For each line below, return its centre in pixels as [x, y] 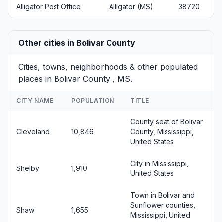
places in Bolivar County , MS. [75, 79]
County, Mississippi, [162, 132]
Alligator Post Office [49, 7]
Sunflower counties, [163, 205]
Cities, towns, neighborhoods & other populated [108, 67]
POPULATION [93, 100]
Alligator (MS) [131, 7]
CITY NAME [35, 100]
